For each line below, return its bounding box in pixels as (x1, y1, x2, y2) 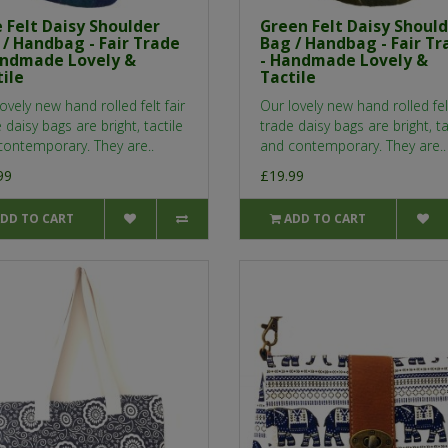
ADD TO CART (284, 210, 367, 228)
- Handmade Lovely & (260, 49, 428, 72)
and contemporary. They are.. (260, 136, 446, 156)
